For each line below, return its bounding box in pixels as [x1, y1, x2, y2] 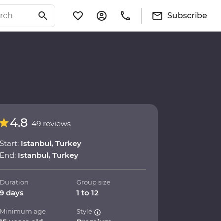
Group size [76, 178, 111, 186]
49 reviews [32, 119, 71, 129]
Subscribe [167, 10, 207, 20]
